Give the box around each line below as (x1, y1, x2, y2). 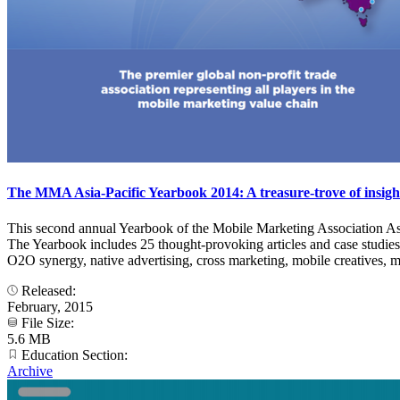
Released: (18, 282, 79, 298)
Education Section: (18, 346, 131, 362)
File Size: (18, 314, 78, 330)
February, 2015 (7, 298, 93, 314)
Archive (7, 362, 53, 379)
